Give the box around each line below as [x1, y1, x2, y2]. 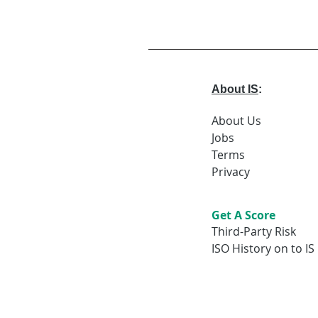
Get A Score [212, 207, 275, 223]
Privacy [212, 164, 250, 180]
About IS [212, 83, 258, 95]
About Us [212, 113, 261, 128]
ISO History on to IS [212, 241, 314, 256]
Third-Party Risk [212, 224, 296, 239]
